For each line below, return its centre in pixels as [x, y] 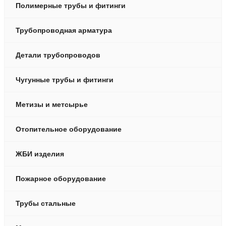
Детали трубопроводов [58, 55]
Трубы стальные [46, 203]
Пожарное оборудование [61, 178]
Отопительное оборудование [69, 129]
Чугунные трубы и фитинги [65, 79]
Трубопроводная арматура [64, 30]
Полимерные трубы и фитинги [71, 5]
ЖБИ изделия [40, 154]
